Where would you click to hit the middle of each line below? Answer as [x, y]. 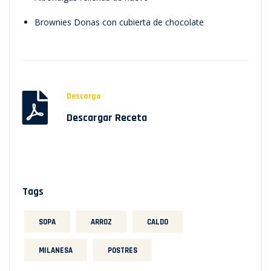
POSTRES [122, 250]
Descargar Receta [107, 117]
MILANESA [56, 250]
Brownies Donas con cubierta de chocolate [119, 22]
